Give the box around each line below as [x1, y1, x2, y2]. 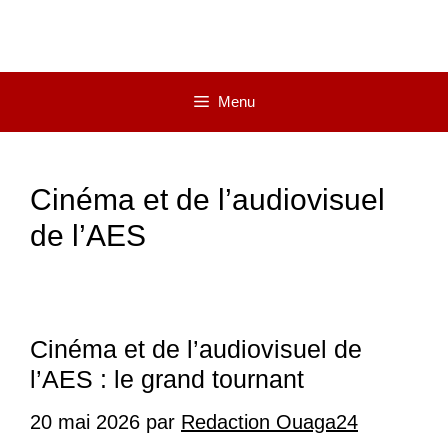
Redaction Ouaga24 [181, 411, 358, 434]
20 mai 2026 [30, 411, 140, 434]
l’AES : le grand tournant [30, 365, 304, 394]
